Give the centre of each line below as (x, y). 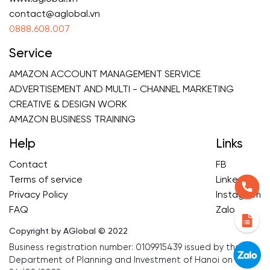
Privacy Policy (39, 195)
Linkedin (234, 180)
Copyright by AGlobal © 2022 (68, 232)
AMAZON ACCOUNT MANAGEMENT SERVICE (105, 75)
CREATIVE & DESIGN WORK (68, 105)
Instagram (238, 195)
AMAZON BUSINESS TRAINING (72, 120)
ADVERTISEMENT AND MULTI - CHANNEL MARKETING (121, 90)
